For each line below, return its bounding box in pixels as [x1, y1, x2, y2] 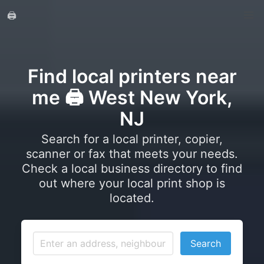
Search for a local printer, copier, [41, 132, 223, 146]
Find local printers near [27, 65, 237, 88]
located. [110, 191, 154, 205]
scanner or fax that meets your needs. [26, 147, 238, 161]
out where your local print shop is [39, 176, 225, 190]
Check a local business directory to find [22, 161, 242, 176]
